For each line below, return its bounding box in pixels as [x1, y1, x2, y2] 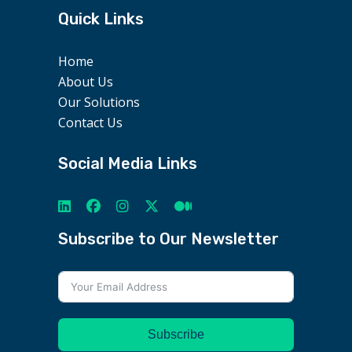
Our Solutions [58, 93, 140, 111]
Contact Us [58, 114, 123, 131]
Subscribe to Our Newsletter [58, 229, 279, 248]
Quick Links [58, 9, 144, 28]
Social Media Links [58, 154, 197, 173]
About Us [58, 73, 113, 90]
